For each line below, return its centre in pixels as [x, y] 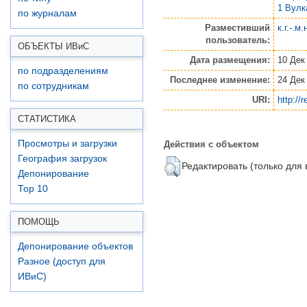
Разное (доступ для [62, 261]
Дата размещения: [230, 60]
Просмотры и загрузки [67, 144]
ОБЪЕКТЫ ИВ [48, 46]
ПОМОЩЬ [39, 222]
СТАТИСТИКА [47, 119]
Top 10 [33, 189]
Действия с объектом [211, 143]
